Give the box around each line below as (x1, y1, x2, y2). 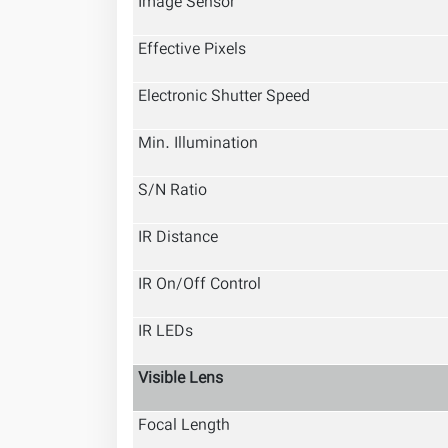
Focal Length (138, 414, 230, 439)
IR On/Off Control (138, 273, 261, 298)
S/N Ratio (138, 179, 207, 204)
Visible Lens (138, 367, 223, 392)
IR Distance (138, 226, 218, 251)
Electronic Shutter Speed (138, 85, 310, 110)
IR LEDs (138, 320, 193, 345)
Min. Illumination (138, 132, 258, 157)
